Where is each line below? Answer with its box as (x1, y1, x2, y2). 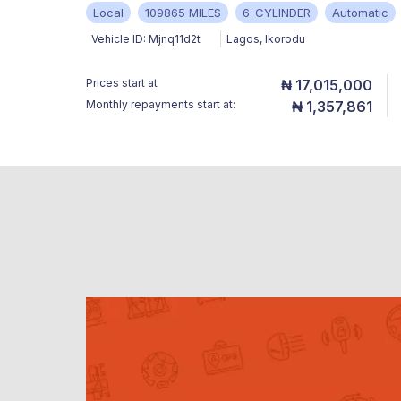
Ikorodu (265, 32, 305, 47)
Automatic (332, 5, 388, 21)
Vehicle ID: (91, 32, 146, 47)
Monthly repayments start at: (86, 98, 235, 112)
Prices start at (86, 76, 158, 90)
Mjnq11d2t (149, 32, 200, 47)
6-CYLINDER (243, 5, 311, 21)
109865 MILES (145, 5, 221, 21)
